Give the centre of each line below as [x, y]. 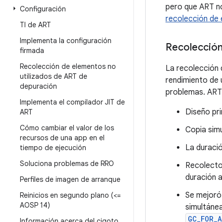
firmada [32, 51]
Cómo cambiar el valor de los [67, 128]
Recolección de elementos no [68, 66]
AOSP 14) [35, 205]
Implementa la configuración [66, 41]
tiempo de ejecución [53, 148]
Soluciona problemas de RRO [67, 164]
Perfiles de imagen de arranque [70, 179]
